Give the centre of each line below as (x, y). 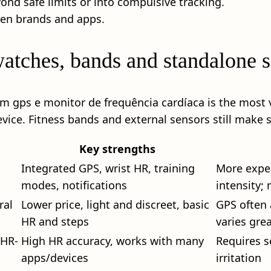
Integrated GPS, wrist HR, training (108, 168)
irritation (239, 257)
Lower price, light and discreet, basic (115, 204)
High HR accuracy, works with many (113, 240)
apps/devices (55, 257)
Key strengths (117, 149)
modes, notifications (74, 185)
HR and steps (55, 221)
